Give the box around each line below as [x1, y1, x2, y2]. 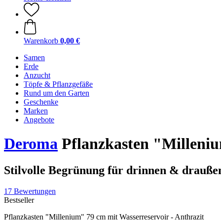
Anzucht [24, 71, 50, 79]
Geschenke [24, 98, 58, 106]
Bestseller [4, 195, 34, 204]
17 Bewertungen [4, 186, 56, 195]
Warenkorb [24, 37, 58, 45]
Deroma [4, 135, 58, 153]
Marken [24, 107, 48, 115]
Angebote [24, 115, 54, 124]
